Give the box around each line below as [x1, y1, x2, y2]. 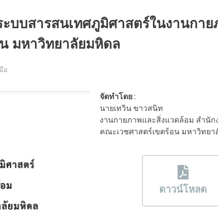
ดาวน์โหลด [159, 182, 207, 196]
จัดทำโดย [100, 91, 133, 102]
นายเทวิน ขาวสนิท [100, 102, 163, 114]
